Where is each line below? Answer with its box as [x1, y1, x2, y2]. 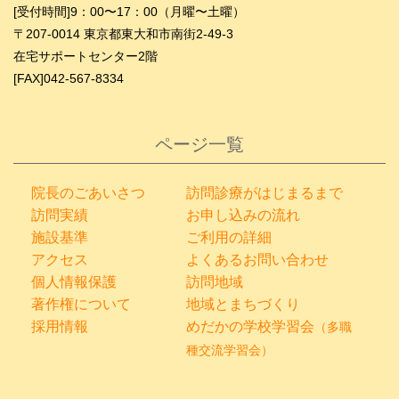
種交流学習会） [186, 344, 274, 357]
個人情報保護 [31, 274, 117, 289]
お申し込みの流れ [186, 208, 301, 223]
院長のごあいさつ [31, 185, 145, 200]
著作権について [31, 297, 131, 312]
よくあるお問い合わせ [186, 252, 330, 267]
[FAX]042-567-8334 [13, 71, 124, 85]
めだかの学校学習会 [186, 319, 315, 334]
